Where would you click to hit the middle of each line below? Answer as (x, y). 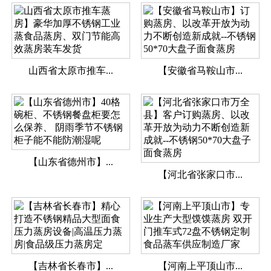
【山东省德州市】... (70, 162)
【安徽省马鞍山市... (200, 71)
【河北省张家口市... (200, 175)
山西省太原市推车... (70, 71)
